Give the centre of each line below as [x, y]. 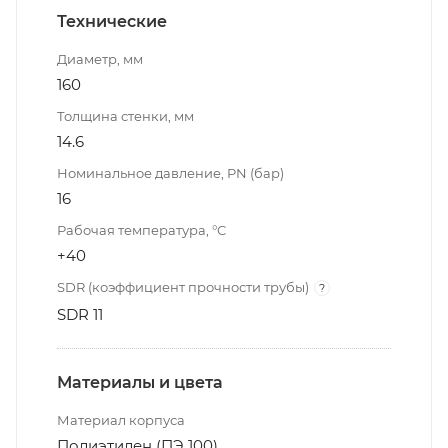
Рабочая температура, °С [141, 229]
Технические [112, 21]
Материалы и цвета [140, 382]
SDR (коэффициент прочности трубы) [183, 286]
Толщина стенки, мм [125, 115]
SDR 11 [80, 314]
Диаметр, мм [100, 58]
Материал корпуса [121, 419]
